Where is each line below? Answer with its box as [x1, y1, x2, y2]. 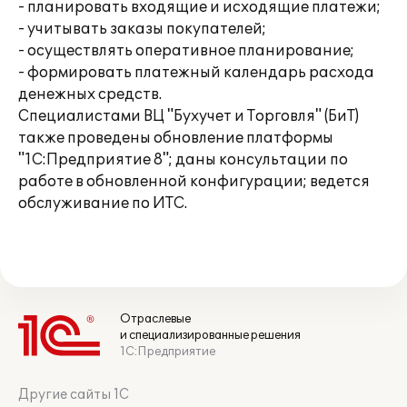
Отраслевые [120, 312, 191, 326]
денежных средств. [18, 85, 162, 104]
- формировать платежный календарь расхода [18, 64, 374, 82]
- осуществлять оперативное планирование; [18, 42, 354, 60]
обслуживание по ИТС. [18, 194, 187, 213]
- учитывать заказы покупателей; [18, 20, 266, 38]
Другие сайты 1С [18, 387, 129, 402]
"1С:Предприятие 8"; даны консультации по [18, 151, 348, 169]
